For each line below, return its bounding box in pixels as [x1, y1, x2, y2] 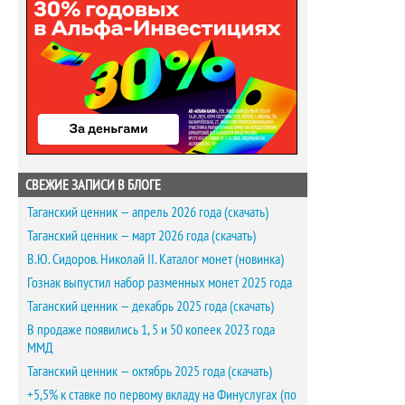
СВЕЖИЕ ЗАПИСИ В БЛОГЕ [25, 175, 161, 193]
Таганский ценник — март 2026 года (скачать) [27, 226, 256, 244]
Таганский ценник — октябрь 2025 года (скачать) [27, 362, 272, 380]
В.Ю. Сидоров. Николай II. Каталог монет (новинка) [27, 250, 284, 268]
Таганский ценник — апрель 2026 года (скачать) [27, 202, 268, 221]
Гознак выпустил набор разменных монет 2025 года [27, 273, 292, 291]
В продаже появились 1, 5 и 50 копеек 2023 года [27, 320, 275, 338]
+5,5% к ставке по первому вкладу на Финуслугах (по [27, 385, 297, 403]
